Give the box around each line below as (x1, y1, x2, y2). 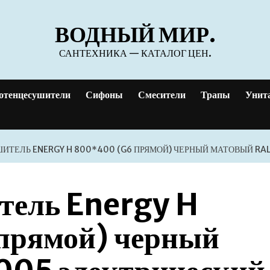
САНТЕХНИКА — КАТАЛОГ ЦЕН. (58, 47, 212, 59)
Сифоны (86, 89, 123, 101)
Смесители (138, 89, 186, 101)
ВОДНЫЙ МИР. (54, 21, 216, 48)
